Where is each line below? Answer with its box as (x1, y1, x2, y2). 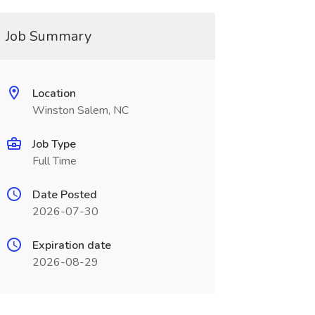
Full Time (32, 153, 77, 169)
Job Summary (5, 27, 91, 46)
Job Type (32, 136, 76, 152)
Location (32, 86, 76, 101)
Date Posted (32, 187, 97, 202)
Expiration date (32, 238, 111, 253)
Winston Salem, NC (32, 103, 129, 118)
